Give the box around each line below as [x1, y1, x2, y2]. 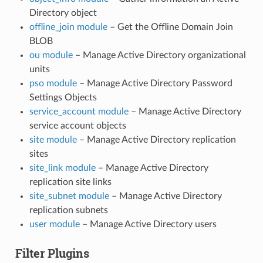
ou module [29, 50, 73, 60]
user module [29, 219, 80, 229]
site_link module [29, 163, 96, 173]
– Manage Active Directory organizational [72, 50, 246, 60]
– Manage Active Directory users [79, 219, 217, 229]
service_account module [29, 106, 129, 116]
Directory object [29, 8, 97, 18]
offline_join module [29, 22, 107, 32]
